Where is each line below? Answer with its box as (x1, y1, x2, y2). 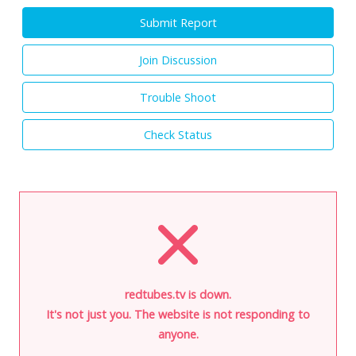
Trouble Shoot (140, 89, 216, 105)
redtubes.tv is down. (125, 286, 231, 302)
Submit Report (139, 14, 217, 30)
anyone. (157, 326, 199, 342)
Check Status (144, 126, 212, 142)
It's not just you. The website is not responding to (46, 306, 310, 322)
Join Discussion (139, 52, 217, 68)
